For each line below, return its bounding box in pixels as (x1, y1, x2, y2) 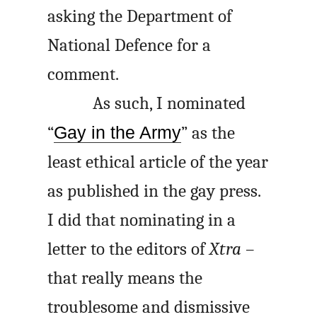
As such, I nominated (93, 93, 246, 113)
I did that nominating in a (47, 209, 236, 230)
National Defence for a (47, 35, 212, 55)
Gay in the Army (54, 122, 182, 142)
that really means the (47, 267, 203, 288)
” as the (181, 122, 236, 143)
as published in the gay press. (47, 180, 261, 201)
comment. (47, 64, 120, 84)
